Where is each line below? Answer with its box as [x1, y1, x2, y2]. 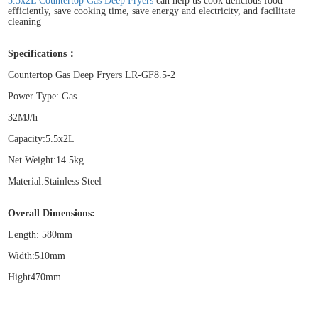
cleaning [8, 16, 42, 27]
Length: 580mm [8, 229, 73, 240]
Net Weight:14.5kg [8, 154, 84, 165]
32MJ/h [8, 111, 38, 123]
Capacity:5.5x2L [8, 133, 75, 144]
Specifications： [8, 48, 77, 59]
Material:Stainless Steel [8, 175, 102, 187]
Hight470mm [8, 271, 62, 283]
